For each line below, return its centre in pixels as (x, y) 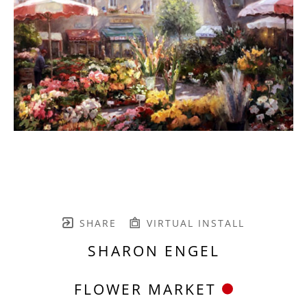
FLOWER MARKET (145, 289)
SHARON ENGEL (153, 250)
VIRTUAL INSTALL (193, 223)
